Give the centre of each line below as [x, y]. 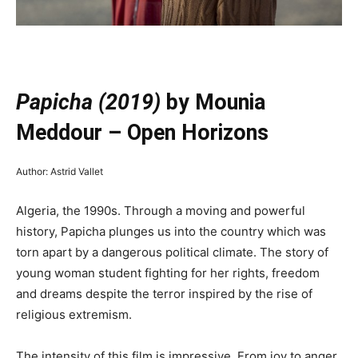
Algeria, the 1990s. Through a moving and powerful [161, 211]
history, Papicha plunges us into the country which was [171, 232]
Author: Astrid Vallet [60, 172]
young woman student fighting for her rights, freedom [168, 273]
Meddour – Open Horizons [142, 133]
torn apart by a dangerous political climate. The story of [172, 253]
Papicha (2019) [88, 103]
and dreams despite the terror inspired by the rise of [164, 294]
